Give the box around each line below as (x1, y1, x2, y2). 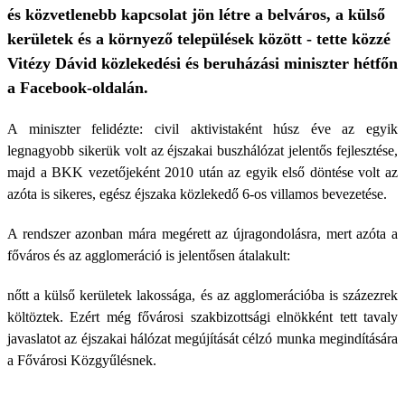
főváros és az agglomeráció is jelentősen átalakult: (7, 248, 290, 263)
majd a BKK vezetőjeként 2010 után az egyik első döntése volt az (7, 165, 398, 180)
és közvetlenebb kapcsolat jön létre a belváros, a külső (7, 5, 385, 24)
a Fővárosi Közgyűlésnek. (7, 353, 156, 368)
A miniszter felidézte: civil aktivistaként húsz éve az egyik (7, 121, 398, 137)
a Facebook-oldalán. (7, 79, 148, 97)
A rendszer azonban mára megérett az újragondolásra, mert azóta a (7, 226, 398, 241)
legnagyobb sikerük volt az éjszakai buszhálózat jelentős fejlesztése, (7, 143, 398, 158)
